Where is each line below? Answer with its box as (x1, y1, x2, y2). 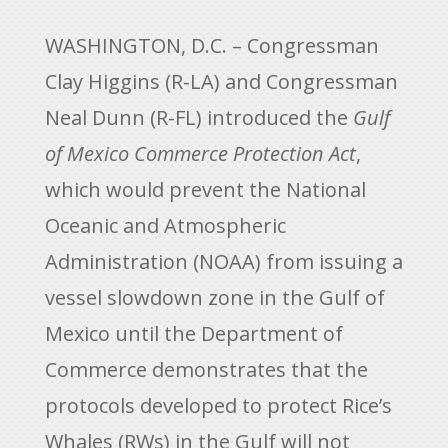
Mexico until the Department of (44, 319, 343, 347)
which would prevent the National (44, 175, 366, 203)
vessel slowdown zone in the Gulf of (44, 283, 385, 311)
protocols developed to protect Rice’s (44, 391, 392, 419)
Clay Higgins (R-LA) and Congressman (44, 67, 398, 95)
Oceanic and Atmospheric (44, 211, 286, 239)
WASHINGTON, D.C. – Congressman (44, 31, 379, 59)
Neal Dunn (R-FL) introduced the (44, 103, 353, 131)
